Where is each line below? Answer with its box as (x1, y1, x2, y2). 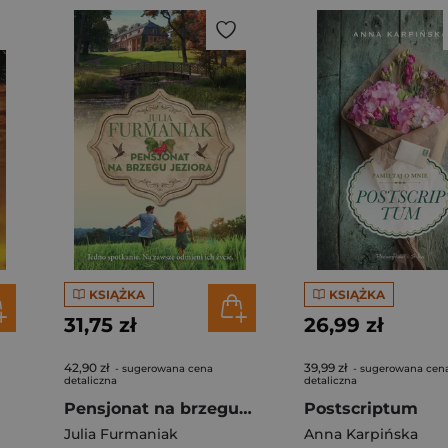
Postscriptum (304, 399, 418, 418)
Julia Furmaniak (64, 425, 178, 443)
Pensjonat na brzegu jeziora (239, 399, 252, 418)
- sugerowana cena (112, 362, 213, 375)
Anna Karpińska (304, 425, 418, 443)
